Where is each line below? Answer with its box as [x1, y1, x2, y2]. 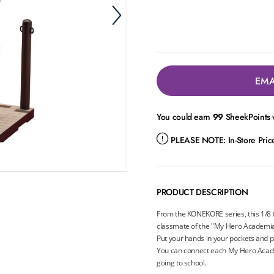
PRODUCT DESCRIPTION [156, 186, 248, 198]
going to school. [156, 257, 207, 268]
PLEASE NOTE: [171, 134, 226, 146]
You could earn [156, 111, 213, 123]
